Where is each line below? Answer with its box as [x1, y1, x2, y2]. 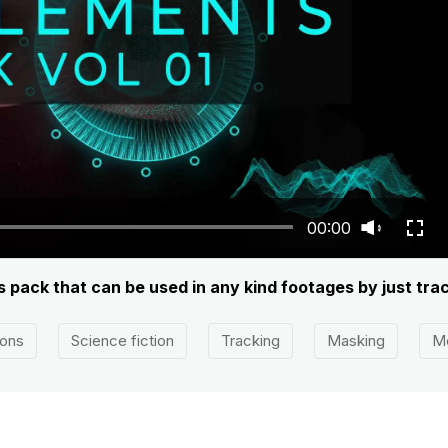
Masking [326, 331, 385, 351]
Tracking [220, 331, 280, 351]
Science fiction [70, 331, 174, 351]
